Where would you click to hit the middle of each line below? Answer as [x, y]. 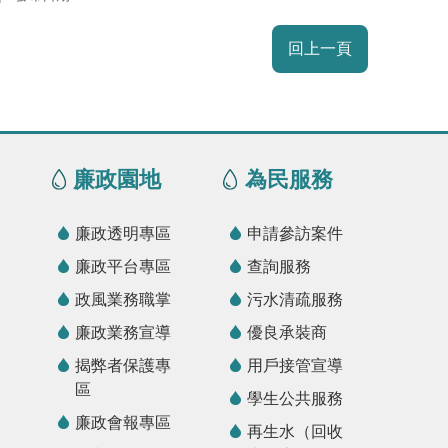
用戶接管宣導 [294, 365]
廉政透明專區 [123, 233]
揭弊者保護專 [123, 365]
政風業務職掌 [123, 299]
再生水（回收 [294, 431]
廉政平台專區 [123, 266]
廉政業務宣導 [123, 332]
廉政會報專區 [123, 422]
